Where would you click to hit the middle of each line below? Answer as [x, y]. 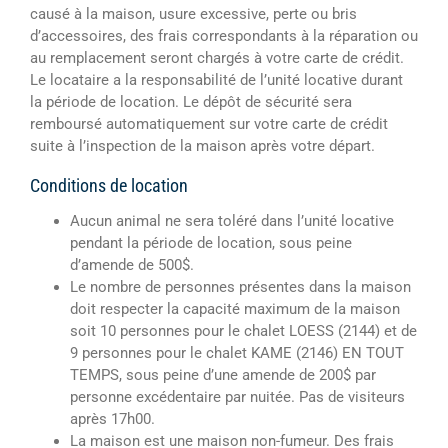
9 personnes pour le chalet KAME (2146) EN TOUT [237, 353]
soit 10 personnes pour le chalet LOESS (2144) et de [243, 331]
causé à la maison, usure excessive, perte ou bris [193, 14]
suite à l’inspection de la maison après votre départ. [202, 146]
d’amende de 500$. [132, 265]
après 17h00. [112, 419]
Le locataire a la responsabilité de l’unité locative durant [216, 80]
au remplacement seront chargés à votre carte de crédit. [217, 58]
